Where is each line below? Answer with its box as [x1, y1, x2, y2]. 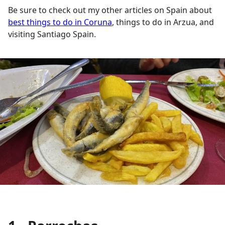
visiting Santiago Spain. [8, 29, 98, 40]
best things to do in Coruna [8, 17, 112, 28]
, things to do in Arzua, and [112, 17, 214, 28]
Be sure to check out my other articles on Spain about [8, 5, 212, 16]
